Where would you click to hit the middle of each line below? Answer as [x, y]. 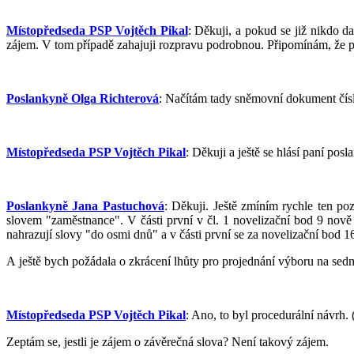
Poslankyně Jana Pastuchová [85, 205]
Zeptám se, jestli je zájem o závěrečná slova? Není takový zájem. [168, 341]
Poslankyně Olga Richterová [83, 98]
